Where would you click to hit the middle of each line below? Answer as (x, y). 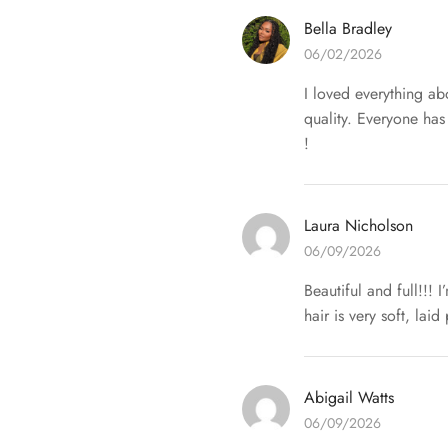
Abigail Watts (349, 398)
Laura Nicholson (358, 226)
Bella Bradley (348, 29)
